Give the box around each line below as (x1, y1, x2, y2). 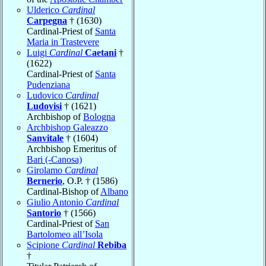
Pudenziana (27, 79, 70, 90)
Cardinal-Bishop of (27, 186, 100, 197)
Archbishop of (27, 111, 83, 122)
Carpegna (27, 15, 67, 26)
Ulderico (27, 4, 62, 15)
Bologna (83, 111, 115, 122)
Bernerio (27, 175, 62, 186)
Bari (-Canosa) (27, 154, 82, 164)
